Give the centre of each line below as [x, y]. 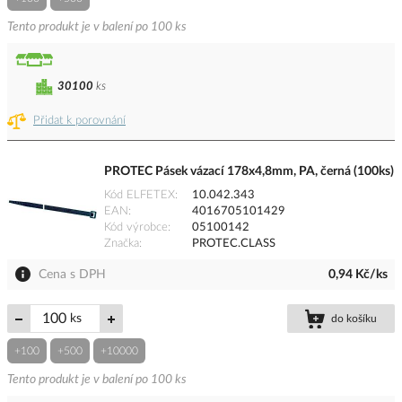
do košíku [354, 319]
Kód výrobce [136, 228]
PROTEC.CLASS [234, 244]
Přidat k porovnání [79, 121]
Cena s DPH [72, 275]
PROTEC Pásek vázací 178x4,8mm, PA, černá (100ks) [249, 172]
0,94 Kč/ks [358, 275]
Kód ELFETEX [140, 196]
